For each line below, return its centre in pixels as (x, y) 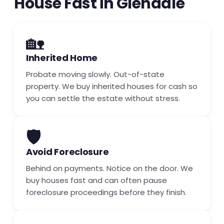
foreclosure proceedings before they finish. (106, 192)
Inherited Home (62, 57)
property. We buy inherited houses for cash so (112, 86)
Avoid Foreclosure (67, 151)
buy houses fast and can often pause (96, 180)
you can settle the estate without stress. (103, 98)
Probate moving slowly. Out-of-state (95, 74)
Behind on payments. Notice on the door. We (109, 168)
